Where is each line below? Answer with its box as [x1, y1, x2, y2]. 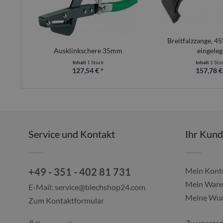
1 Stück [87, 59, 104, 65]
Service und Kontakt [28, 128, 115, 140]
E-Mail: [28, 182, 55, 192]
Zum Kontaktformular [28, 196, 104, 205]
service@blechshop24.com [55, 182, 145, 192]
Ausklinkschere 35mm [53, 46, 122, 55]
